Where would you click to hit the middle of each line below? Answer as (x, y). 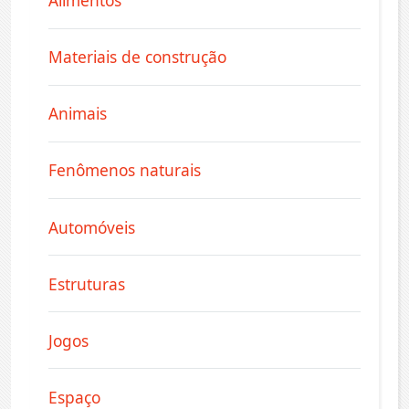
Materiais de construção (137, 57)
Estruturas (87, 283)
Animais (78, 114)
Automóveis (92, 227)
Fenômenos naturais (125, 170)
